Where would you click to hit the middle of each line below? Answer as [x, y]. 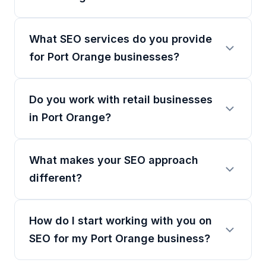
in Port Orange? [70, 117]
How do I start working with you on [121, 221]
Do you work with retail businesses [121, 99]
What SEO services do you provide [121, 39]
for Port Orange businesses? [104, 57]
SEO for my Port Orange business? [120, 238]
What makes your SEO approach [114, 160]
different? [56, 178]
